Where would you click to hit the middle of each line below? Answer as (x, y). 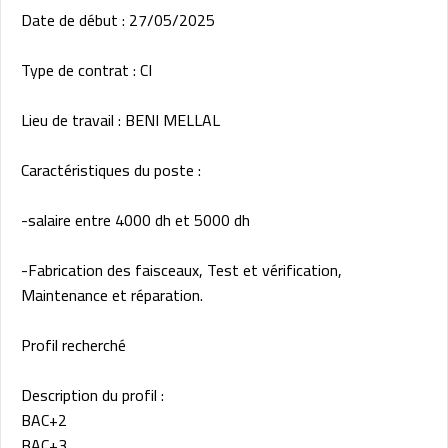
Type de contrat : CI (86, 70)
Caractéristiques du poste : (113, 170)
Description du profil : (92, 395)
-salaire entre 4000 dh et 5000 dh (137, 220)
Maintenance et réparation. (112, 295)
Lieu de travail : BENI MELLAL (120, 120)
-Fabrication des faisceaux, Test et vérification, (181, 270)
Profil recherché (73, 345)
